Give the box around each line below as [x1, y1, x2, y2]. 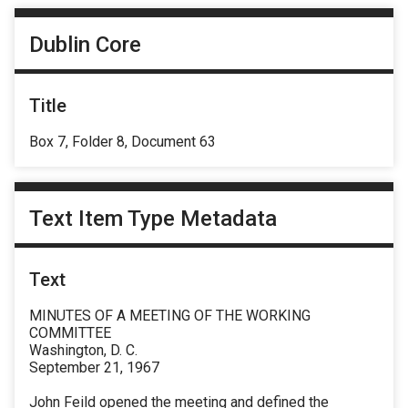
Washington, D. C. [29, 342, 138, 360]
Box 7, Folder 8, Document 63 [29, 132, 216, 150]
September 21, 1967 [29, 359, 159, 377]
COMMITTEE [29, 324, 111, 342]
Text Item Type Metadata [29, 206, 277, 232]
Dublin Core [29, 31, 141, 57]
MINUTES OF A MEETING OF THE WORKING [29, 307, 311, 325]
